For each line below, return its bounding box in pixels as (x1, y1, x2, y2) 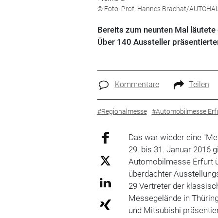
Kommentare (114, 80, 159, 89)
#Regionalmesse (97, 107, 147, 115)
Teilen (188, 80, 209, 89)
